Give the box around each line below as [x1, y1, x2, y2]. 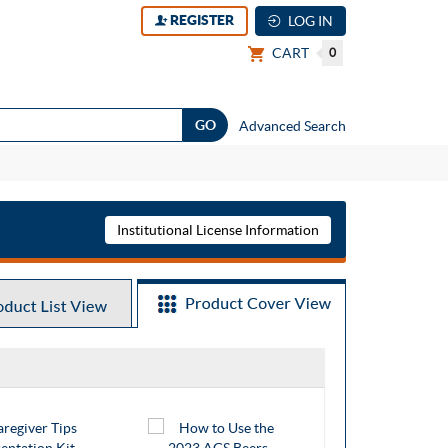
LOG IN [285, 13, 333, 29]
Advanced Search [239, 118, 346, 134]
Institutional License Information [117, 222, 319, 238]
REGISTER [167, 12, 234, 28]
